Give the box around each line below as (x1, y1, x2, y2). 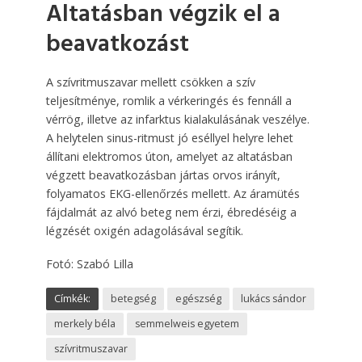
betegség (110, 291, 156, 305)
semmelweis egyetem (134, 316, 239, 330)
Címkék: (53, 291, 90, 305)
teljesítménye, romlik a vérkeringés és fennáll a (45, 92, 292, 108)
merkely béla (53, 316, 116, 330)
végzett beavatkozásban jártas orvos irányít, (45, 166, 280, 183)
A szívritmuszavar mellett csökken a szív (45, 74, 255, 90)
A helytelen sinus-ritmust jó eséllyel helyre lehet (45, 129, 293, 145)
